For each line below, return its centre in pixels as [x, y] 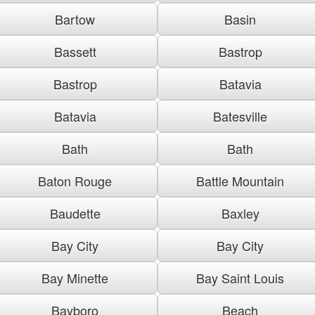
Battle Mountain [240, 180]
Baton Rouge [75, 180]
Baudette [75, 213]
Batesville [240, 116]
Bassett [75, 51]
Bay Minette [75, 277]
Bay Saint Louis [240, 277]
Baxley [240, 213]
